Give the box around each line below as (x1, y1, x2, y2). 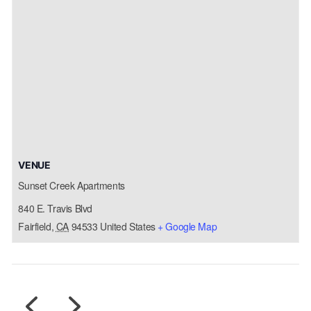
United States (100, 219, 155, 233)
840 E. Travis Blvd (18, 201, 92, 215)
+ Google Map (158, 219, 217, 233)
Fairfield (18, 219, 51, 233)
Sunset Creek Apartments (18, 178, 125, 192)
